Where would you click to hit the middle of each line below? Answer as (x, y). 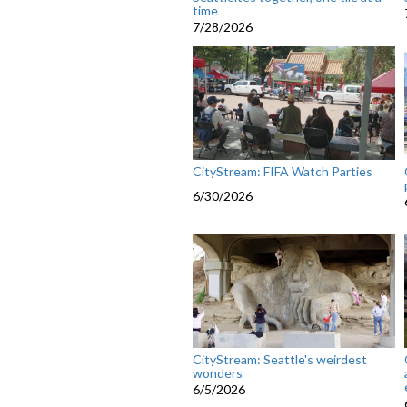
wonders (218, 373)
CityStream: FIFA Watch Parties (283, 172)
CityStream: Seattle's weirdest (280, 360)
